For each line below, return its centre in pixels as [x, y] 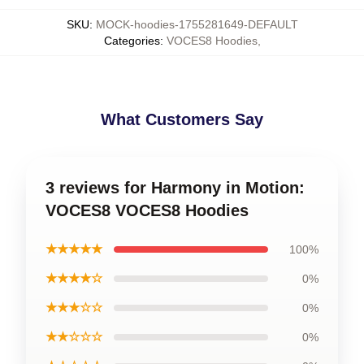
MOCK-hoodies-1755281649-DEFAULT [197, 24]
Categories [132, 41]
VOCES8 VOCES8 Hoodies [147, 210]
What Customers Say [182, 119]
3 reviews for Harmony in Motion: [175, 188]
